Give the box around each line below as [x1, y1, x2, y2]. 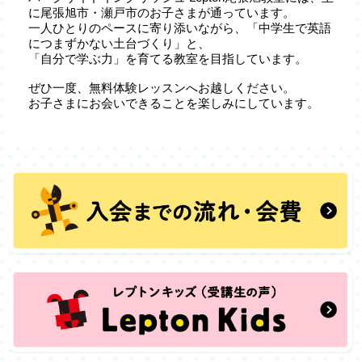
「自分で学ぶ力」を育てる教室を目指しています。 [28, 52, 307, 66]
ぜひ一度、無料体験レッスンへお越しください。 [28, 81, 295, 95]
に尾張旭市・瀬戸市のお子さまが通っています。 [28, 6, 295, 20]
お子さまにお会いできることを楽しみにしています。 [28, 96, 319, 111]
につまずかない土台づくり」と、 [28, 36, 210, 51]
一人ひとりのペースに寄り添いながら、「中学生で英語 [28, 21, 331, 36]
